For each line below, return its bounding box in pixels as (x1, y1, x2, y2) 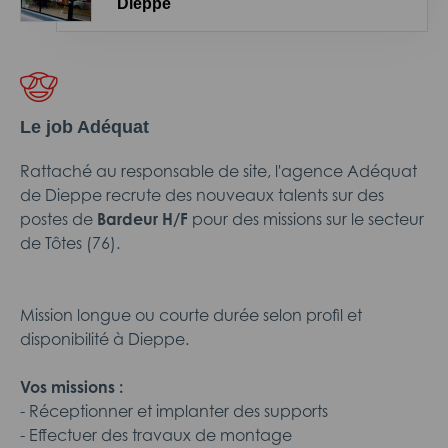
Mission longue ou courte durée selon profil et (20, 305, 362, 325)
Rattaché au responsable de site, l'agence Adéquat (20, 161, 417, 181)
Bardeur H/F (93, 209, 188, 229)
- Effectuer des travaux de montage (20, 425, 292, 445)
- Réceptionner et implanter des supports (20, 401, 328, 421)
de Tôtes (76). (20, 233, 120, 253)
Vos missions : (20, 377, 123, 397)
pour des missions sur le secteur (192, 209, 424, 229)
